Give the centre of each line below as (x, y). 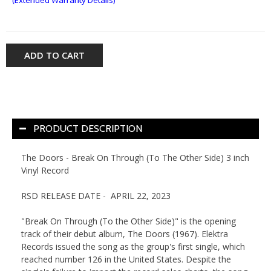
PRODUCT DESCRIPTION (88, 128)
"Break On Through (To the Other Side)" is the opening (129, 221)
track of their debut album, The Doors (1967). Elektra (125, 233)
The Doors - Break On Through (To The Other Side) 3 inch (135, 157)
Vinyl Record (47, 170)
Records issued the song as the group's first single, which (133, 246)
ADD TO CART (54, 55)
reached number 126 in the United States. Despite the (126, 259)
